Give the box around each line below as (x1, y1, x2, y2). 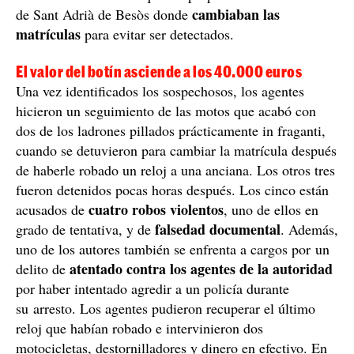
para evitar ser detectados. (81, 24, 234, 43)
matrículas (16, 23, 81, 44)
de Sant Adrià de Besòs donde (16, 4, 192, 24)
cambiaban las (192, 3, 280, 24)
